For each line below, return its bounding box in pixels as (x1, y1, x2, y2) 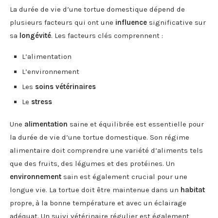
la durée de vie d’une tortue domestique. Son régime (10, 132, 189, 142)
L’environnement (22, 67, 79, 76)
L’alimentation (22, 52, 72, 61)
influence (115, 18, 147, 27)
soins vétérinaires (35, 82, 96, 91)
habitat (181, 185, 205, 194)
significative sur (147, 18, 206, 27)
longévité (19, 31, 51, 40)
